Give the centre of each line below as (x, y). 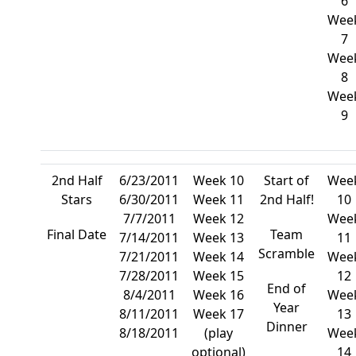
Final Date (77, 234)
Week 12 (219, 219)
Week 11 (219, 199)
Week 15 (219, 276)
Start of (287, 180)
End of (287, 288)
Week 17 (219, 314)
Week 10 (219, 180)
